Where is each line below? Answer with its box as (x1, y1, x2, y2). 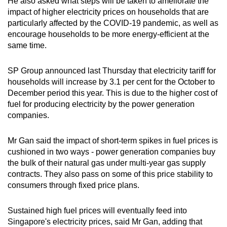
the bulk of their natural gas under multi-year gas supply (8, 158, 206, 167)
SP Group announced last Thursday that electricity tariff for (8, 66, 216, 75)
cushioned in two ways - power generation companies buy (8, 147, 215, 156)
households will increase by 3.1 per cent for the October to (8, 77, 215, 86)
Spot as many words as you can (54, 25, 156, 33)
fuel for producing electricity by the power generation (8, 99, 195, 108)
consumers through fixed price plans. (8, 180, 141, 190)
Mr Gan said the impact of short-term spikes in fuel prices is (8, 136, 218, 145)
